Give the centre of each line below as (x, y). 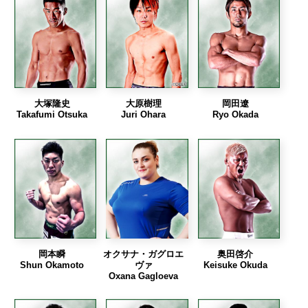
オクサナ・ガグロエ (144, 254)
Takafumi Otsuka (52, 114)
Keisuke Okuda (235, 265)
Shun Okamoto (52, 265)
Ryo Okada (235, 114)
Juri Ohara (144, 114)
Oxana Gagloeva (144, 276)
